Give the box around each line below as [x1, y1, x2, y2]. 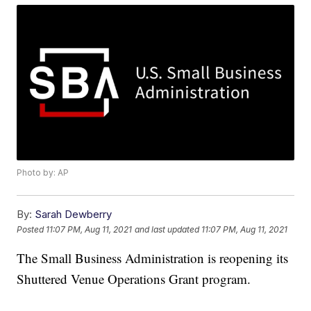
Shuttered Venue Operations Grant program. [17, 270, 251, 288]
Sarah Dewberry [35, 208, 112, 221]
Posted [17, 224, 47, 235]
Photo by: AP [17, 167, 69, 178]
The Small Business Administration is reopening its [17, 249, 289, 267]
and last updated [135, 224, 200, 235]
